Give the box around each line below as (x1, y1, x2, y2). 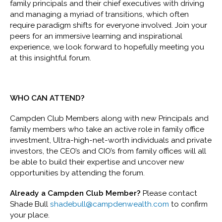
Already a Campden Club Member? (10, 188, 141, 198)
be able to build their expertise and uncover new (10, 157, 185, 167)
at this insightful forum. (10, 53, 92, 63)
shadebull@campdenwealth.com (50, 199, 169, 209)
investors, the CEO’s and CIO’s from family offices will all (10, 146, 207, 156)
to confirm (169, 199, 208, 209)
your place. (10, 210, 50, 220)
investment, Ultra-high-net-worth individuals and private (10, 135, 212, 145)
